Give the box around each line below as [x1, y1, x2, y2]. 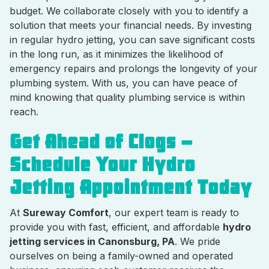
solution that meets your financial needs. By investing [10, 19, 252, 31]
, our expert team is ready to [109, 207, 239, 219]
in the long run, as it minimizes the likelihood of [10, 48, 223, 60]
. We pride [175, 235, 220, 247]
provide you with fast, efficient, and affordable [10, 221, 223, 233]
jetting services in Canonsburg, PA [10, 235, 175, 247]
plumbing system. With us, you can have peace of [10, 77, 238, 89]
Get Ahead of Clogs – [10, 130, 192, 154]
